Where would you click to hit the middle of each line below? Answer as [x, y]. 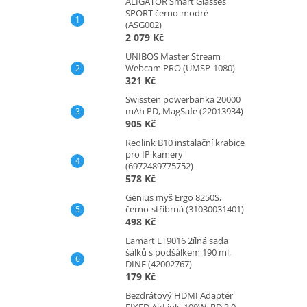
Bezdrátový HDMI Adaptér [179, 295]
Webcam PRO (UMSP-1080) [180, 67]
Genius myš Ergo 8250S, [173, 197]
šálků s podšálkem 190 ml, [178, 252]
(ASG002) [144, 24]
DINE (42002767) [159, 263]
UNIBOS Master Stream [173, 56]
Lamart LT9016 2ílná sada [177, 240]
